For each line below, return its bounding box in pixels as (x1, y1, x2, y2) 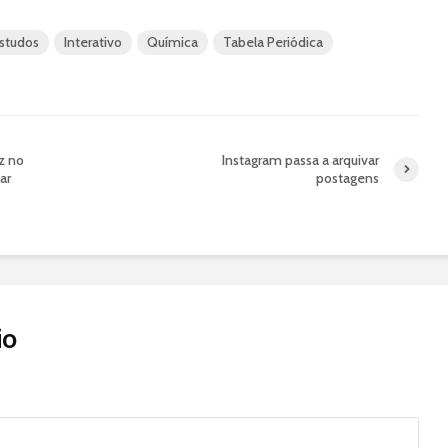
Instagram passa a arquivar (222, 151, 379, 170)
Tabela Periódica (223, 33, 323, 52)
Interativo (64, 33, 122, 52)
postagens (316, 169, 379, 188)
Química (147, 33, 198, 52)
